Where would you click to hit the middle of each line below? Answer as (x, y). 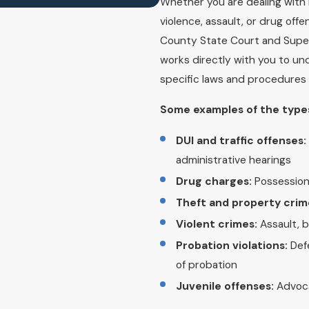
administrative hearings (234, 160)
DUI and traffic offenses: (241, 140)
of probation (207, 265)
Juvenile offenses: (225, 287)
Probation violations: (232, 246)
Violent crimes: (217, 225)
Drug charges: (214, 181)
